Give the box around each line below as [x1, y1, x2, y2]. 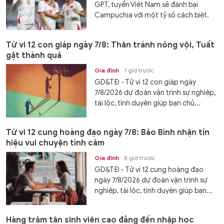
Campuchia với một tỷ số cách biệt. [94, 11, 209, 20]
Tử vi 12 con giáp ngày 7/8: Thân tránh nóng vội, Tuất [6, 39, 214, 50]
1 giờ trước [124, 66, 154, 74]
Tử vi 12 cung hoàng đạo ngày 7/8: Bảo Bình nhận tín [6, 127, 209, 138]
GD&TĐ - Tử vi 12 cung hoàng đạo [94, 165, 204, 174]
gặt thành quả [6, 50, 61, 60]
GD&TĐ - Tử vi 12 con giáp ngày [94, 77, 196, 86]
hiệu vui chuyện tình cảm [6, 138, 104, 148]
